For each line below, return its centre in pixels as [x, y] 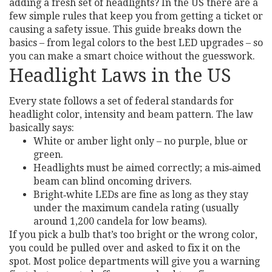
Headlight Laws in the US [120, 76]
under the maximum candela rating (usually [136, 208]
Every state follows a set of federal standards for [121, 101]
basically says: [42, 128]
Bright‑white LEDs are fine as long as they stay [141, 195]
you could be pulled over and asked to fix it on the [125, 248]
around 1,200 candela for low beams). [120, 221]
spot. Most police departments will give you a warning [134, 261]
